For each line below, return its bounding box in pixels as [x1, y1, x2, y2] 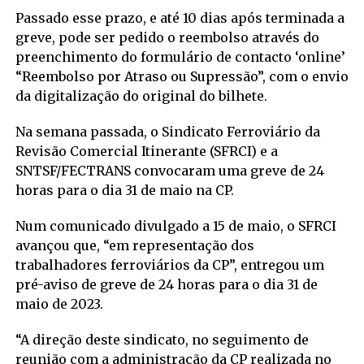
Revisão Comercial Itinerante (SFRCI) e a [15, 142, 278, 159]
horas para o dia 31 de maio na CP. [15, 181, 234, 198]
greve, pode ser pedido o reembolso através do [15, 28, 319, 45]
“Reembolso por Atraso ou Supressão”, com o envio [15, 67, 349, 84]
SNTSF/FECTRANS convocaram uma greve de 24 [15, 162, 324, 179]
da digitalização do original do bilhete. [15, 87, 267, 104]
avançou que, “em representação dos [15, 236, 254, 253]
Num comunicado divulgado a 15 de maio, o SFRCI [15, 217, 336, 234]
